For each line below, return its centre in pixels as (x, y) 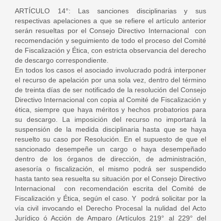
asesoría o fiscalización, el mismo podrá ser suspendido (110, 169)
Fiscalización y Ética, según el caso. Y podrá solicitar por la (110, 198)
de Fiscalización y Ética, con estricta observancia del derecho (110, 50)
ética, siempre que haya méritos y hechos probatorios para (110, 110)
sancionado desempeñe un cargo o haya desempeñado (110, 149)
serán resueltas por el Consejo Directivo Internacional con (110, 31)
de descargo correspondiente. (62, 60)
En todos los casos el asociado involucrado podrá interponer (110, 70)
